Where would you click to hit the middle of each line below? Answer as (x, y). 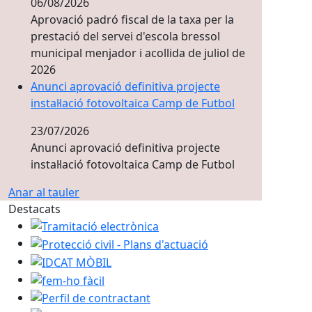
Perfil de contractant (84, 296)
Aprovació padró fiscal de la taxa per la (132, 19)
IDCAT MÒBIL (65, 261)
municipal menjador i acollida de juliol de (138, 53)
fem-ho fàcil (61, 278)
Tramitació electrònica (88, 225)
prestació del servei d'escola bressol (125, 36)
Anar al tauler (44, 192)
